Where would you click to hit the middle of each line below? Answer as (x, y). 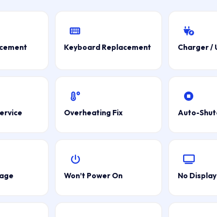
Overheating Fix (93, 112)
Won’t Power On (93, 175)
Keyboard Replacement (108, 47)
